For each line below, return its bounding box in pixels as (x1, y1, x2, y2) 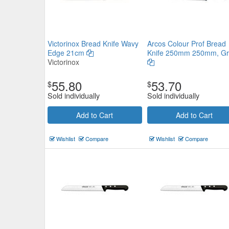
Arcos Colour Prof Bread (147, 38, 226, 49)
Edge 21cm (48, 48, 86, 58)
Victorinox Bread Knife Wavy (48, 38, 139, 49)
